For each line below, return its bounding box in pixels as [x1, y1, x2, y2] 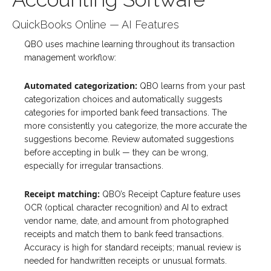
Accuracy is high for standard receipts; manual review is [24, 243, 241, 253]
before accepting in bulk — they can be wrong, [24, 148, 208, 158]
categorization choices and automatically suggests [24, 94, 223, 105]
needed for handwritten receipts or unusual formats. [24, 256, 227, 266]
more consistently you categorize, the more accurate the [24, 121, 247, 131]
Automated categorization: [24, 80, 137, 92]
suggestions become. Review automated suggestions [24, 134, 234, 145]
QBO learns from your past [137, 81, 245, 91]
